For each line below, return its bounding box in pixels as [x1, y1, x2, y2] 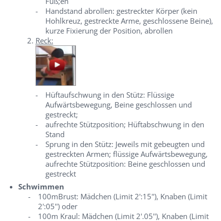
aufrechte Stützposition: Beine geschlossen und [45, 159, 205, 169]
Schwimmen [18, 182, 64, 191]
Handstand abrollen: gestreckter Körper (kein [45, 6, 197, 16]
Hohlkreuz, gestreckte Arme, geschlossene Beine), [45, 16, 213, 26]
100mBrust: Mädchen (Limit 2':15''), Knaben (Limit [37, 191, 207, 201]
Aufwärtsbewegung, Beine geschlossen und [45, 100, 192, 110]
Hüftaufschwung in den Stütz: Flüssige [45, 90, 174, 100]
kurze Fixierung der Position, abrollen [45, 26, 173, 36]
